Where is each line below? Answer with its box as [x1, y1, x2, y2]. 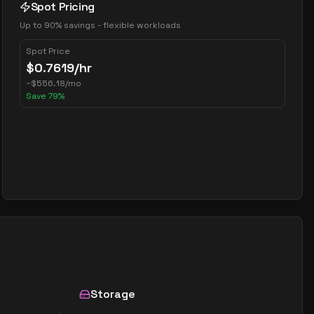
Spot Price [25, 46, 70, 57]
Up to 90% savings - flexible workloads [19, 20, 181, 31]
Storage [90, 287, 135, 301]
